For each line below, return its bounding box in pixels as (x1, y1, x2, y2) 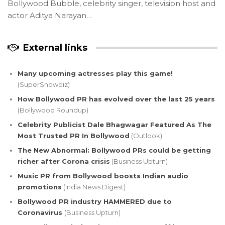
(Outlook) (130, 131, 162, 140)
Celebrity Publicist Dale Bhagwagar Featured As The (18, 120, 211, 129)
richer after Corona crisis (18, 157, 110, 165)
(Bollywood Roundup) (18, 105, 88, 114)
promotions (18, 182, 62, 191)
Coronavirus (18, 208, 62, 216)
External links (21, 42, 87, 54)
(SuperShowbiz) (18, 80, 70, 88)
